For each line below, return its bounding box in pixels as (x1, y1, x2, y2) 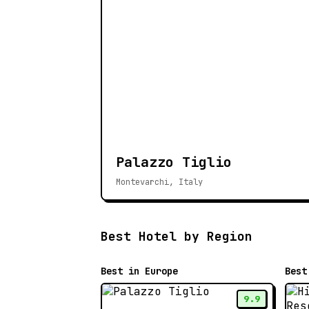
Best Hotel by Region (101, 228, 252, 245)
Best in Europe (101, 265, 178, 278)
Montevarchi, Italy (116, 177, 203, 188)
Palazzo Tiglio (116, 153, 232, 172)
